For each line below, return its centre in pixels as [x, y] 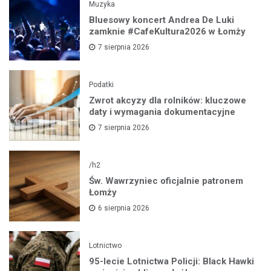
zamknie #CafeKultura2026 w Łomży [168, 31]
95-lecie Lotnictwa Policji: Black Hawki [172, 261]
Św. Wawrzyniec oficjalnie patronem [166, 181]
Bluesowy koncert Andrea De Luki [162, 20]
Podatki [102, 84]
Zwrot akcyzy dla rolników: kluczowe [168, 100]
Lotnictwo [106, 245]
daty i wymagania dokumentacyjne [162, 112]
